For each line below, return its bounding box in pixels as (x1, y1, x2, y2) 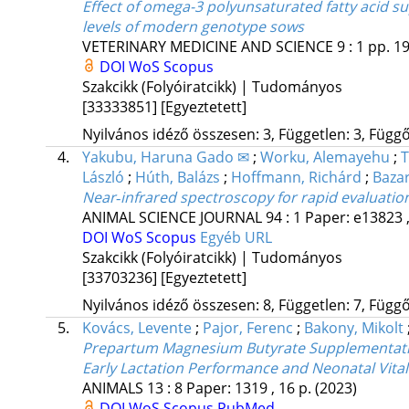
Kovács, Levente (81, 318, 192, 339)
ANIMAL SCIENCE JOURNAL (81, 207, 262, 228)
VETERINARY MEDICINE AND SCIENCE (81, 37, 333, 58)
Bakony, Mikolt (303, 318, 404, 339)
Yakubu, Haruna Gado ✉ (81, 147, 249, 168)
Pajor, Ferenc (202, 318, 293, 339)
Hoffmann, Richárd (230, 167, 362, 188)
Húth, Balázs (134, 167, 220, 188)
